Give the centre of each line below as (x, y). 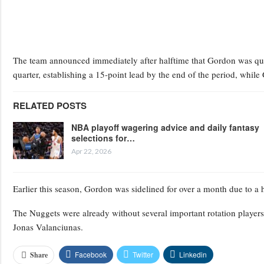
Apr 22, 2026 (91, 151)
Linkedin (193, 255)
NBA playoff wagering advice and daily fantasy (165, 127)
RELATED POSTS (50, 105)
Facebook (91, 255)
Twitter (143, 255)
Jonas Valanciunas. (48, 227)
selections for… (103, 138)
